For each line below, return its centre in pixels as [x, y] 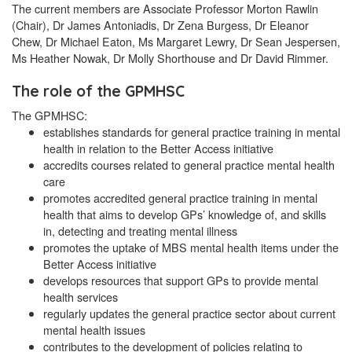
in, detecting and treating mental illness [140, 231]
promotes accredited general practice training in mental [180, 198]
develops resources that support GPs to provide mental [181, 280]
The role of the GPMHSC [98, 92]
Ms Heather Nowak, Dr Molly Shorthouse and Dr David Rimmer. [170, 58]
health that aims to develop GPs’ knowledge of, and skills [185, 214]
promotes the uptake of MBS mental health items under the [191, 247]
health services [81, 297]
